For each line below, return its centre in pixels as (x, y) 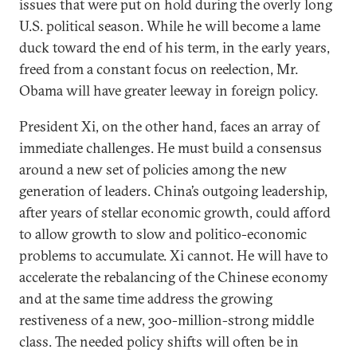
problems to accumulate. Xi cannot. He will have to (174, 255)
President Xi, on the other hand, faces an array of (169, 126)
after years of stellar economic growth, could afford (175, 212)
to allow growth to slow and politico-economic (163, 234)
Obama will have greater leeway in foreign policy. (169, 90)
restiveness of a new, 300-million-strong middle (167, 320)
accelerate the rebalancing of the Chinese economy (174, 277)
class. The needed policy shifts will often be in (159, 341)
